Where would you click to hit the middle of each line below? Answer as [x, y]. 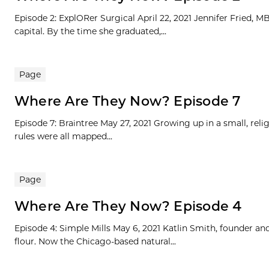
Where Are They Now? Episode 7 [128, 101]
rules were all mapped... [63, 137]
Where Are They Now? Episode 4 [128, 207]
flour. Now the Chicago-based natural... [95, 242]
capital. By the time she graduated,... [90, 32]
